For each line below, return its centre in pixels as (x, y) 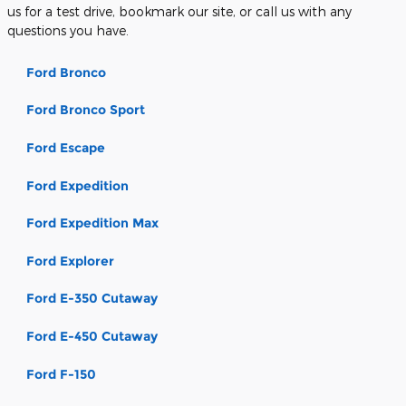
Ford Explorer (70, 261)
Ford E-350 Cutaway (92, 299)
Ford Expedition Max (92, 223)
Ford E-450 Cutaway (92, 336)
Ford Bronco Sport (86, 110)
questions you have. (68, 30)
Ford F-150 (61, 374)
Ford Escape (66, 147)
